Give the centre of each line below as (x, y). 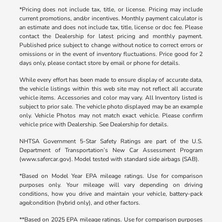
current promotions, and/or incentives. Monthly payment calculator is (111, 18)
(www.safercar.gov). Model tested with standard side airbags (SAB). (109, 159)
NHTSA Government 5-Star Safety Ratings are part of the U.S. (111, 141)
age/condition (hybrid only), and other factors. (80, 202)
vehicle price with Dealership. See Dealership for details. (94, 124)
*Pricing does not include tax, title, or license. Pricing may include (111, 9)
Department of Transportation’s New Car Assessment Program (111, 150)
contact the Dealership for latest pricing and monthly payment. (111, 36)
